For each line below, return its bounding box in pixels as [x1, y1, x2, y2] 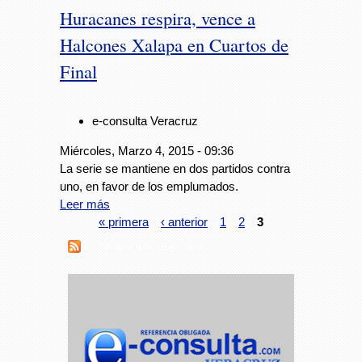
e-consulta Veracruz [92, 113, 198, 128]
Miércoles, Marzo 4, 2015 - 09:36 [60, 143, 234, 158]
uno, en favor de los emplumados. [60, 179, 238, 193]
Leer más [60, 196, 110, 211]
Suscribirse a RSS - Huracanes [81, 241, 204, 251]
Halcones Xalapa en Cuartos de [60, 32, 288, 57]
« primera [99, 214, 149, 229]
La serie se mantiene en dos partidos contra [60, 161, 290, 175]
